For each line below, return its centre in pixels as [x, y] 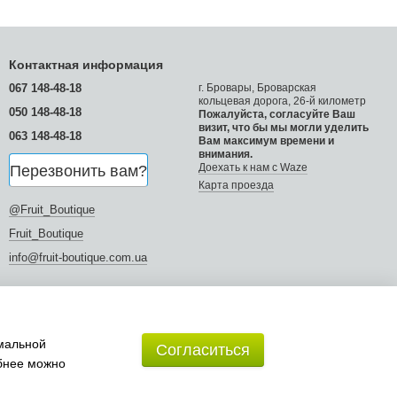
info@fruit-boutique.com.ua [78, 257]
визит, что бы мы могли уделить [284, 128]
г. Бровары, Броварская [257, 88]
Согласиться [203, 350]
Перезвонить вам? [78, 171]
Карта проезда [236, 185]
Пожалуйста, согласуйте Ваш [277, 114]
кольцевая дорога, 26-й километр [282, 101]
